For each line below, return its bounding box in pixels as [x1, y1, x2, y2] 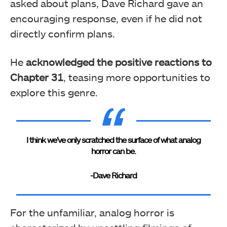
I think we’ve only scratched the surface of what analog [26, 135, 201, 145]
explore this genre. [10, 86, 98, 99]
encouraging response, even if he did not [10, 12, 202, 25]
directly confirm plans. [10, 27, 115, 40]
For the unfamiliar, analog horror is [10, 206, 174, 219]
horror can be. [91, 146, 136, 156]
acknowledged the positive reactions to [26, 56, 212, 68]
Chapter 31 [10, 71, 63, 84]
